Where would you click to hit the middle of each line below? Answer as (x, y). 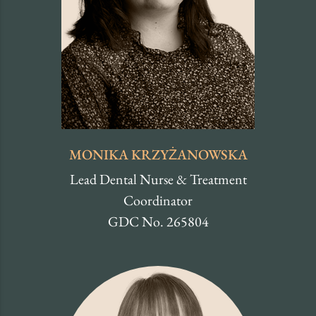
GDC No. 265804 (158, 222)
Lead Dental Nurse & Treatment (158, 180)
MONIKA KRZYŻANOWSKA (158, 155)
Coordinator (158, 201)
